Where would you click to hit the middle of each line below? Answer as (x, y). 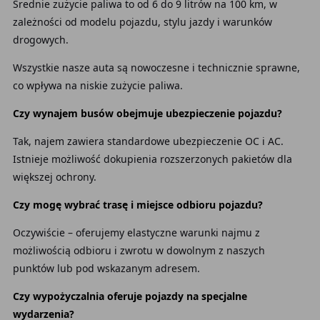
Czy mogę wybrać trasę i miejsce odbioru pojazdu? (137, 205)
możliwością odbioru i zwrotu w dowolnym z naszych (139, 250)
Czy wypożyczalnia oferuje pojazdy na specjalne (130, 296)
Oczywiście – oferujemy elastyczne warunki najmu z (136, 232)
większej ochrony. (54, 177)
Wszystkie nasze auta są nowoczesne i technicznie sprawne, (156, 67)
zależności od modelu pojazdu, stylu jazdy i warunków (142, 22)
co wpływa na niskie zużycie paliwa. (97, 85)
